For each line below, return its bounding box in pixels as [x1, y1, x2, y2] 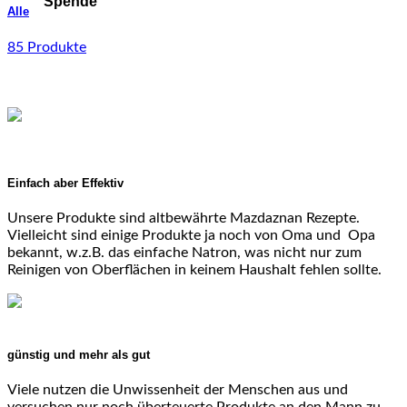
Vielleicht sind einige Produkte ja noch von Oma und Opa [7, 227, 375, 243]
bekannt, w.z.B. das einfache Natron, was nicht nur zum [7, 244, 362, 260]
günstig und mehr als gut [7, 348, 150, 362]
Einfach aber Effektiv [7, 175, 124, 190]
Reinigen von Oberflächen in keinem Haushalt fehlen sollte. [7, 262, 382, 277]
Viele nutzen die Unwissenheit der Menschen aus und [7, 382, 348, 398]
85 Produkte [7, 39, 86, 55]
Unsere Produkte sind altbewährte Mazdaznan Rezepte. [7, 210, 360, 225]
